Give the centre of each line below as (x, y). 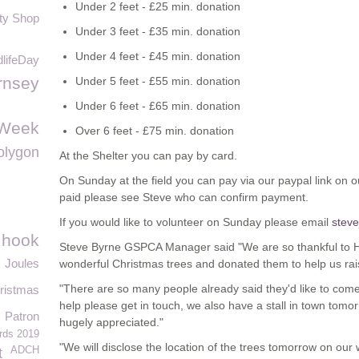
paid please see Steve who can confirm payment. (184, 197)
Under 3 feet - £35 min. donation (158, 31)
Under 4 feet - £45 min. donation (158, 56)
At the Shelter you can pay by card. (148, 155)
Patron (22, 316)
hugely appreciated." (111, 322)
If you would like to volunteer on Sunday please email (196, 222)
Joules (22, 263)
